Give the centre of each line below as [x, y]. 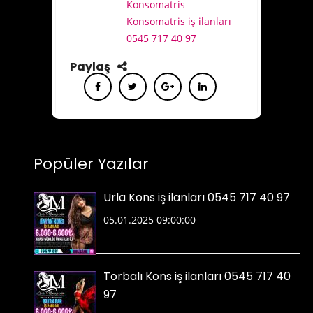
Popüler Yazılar [91, 164]
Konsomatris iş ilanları [179, 21]
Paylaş [90, 67]
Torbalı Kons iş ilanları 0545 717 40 [197, 276]
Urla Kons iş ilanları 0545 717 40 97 [197, 197]
